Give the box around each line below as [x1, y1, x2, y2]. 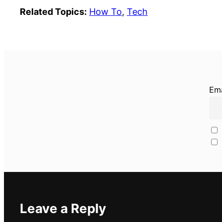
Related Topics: [20, 6, 87, 17]
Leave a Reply [20, 200, 106, 216]
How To [89, 6, 122, 17]
